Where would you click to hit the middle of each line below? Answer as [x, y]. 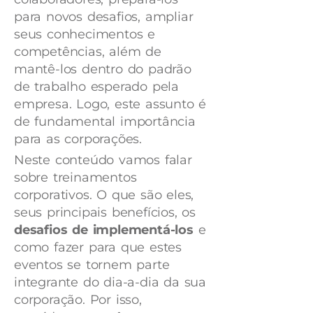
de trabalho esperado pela [97, 87]
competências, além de [88, 52]
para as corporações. [78, 139]
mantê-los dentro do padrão [103, 69]
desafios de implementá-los [104, 230]
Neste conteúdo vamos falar [103, 160]
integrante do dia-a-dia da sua [110, 282]
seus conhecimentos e [85, 34]
